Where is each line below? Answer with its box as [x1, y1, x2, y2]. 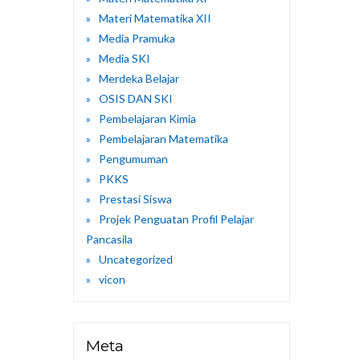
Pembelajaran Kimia [99, 112, 196, 126]
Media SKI [99, 51, 150, 66]
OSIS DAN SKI [99, 92, 173, 106]
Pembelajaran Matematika [99, 132, 228, 146]
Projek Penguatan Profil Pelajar [99, 212, 254, 227]
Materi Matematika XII [99, 11, 211, 26]
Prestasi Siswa [99, 192, 172, 207]
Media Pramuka [99, 31, 175, 46]
